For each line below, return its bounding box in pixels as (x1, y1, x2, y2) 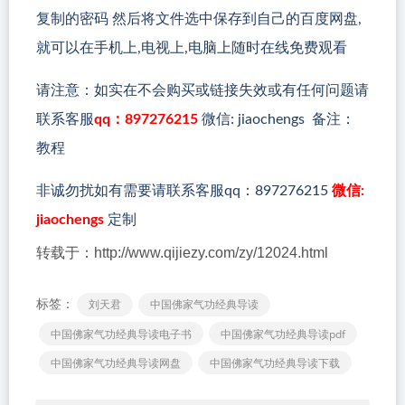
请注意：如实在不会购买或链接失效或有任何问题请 (36, 82, 369, 98)
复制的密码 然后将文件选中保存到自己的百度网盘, (36, 11, 362, 26)
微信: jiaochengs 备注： (198, 111, 355, 127)
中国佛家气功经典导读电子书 (51, 325, 192, 342)
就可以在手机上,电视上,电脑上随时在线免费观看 (36, 40, 347, 55)
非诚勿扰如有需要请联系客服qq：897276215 (36, 183, 332, 198)
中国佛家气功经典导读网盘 (51, 354, 181, 371)
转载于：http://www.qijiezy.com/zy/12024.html (36, 244, 328, 260)
